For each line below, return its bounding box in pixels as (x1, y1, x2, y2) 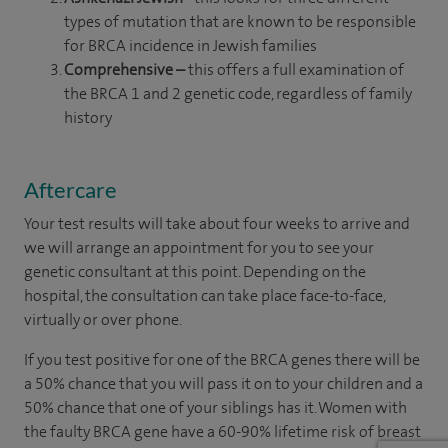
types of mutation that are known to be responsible (64, 10, 416, 32)
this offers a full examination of (185, 58, 404, 80)
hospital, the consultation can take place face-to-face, (24, 284, 385, 306)
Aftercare (24, 175, 117, 203)
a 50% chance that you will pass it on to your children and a (24, 372, 423, 394)
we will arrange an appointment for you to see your (24, 236, 374, 258)
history (64, 106, 112, 128)
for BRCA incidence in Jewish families (64, 34, 317, 56)
